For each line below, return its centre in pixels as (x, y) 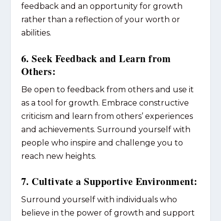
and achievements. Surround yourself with (106, 129)
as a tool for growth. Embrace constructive (105, 103)
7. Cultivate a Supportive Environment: (109, 182)
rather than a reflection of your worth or (100, 20)
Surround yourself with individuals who (99, 200)
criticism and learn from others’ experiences (107, 116)
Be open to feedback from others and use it (107, 89)
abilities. (36, 33)
